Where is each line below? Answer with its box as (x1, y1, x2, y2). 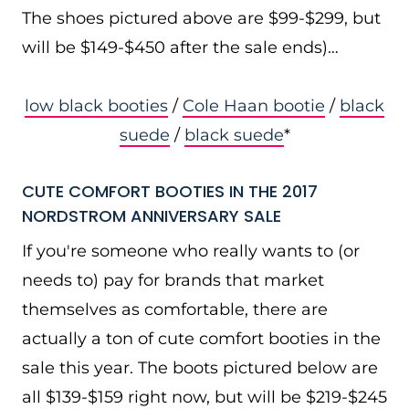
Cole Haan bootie (183, 96, 325, 116)
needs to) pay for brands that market (22, 270, 324, 290)
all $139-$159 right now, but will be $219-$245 (22, 387, 387, 407)
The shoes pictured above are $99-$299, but (22, 8, 381, 28)
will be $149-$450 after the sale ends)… (22, 37, 339, 58)
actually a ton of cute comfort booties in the (22, 329, 381, 349)
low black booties (25, 96, 168, 116)
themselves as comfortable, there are (22, 299, 328, 320)
